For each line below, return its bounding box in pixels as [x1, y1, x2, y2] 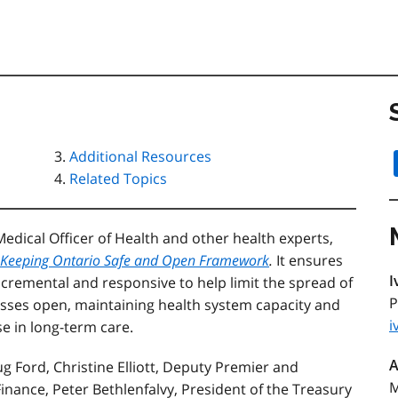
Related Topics [69, 169, 168, 188]
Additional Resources [69, 147, 212, 166]
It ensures [276, 251, 343, 270]
